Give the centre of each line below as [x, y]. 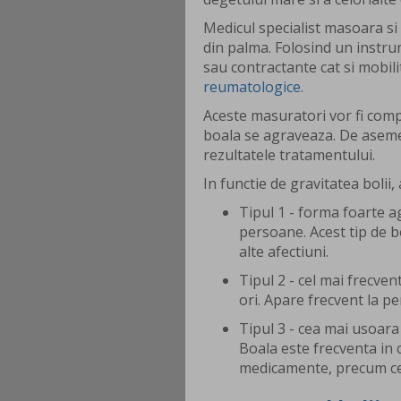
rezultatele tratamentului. [289, 155]
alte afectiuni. [284, 252]
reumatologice [252, 87]
